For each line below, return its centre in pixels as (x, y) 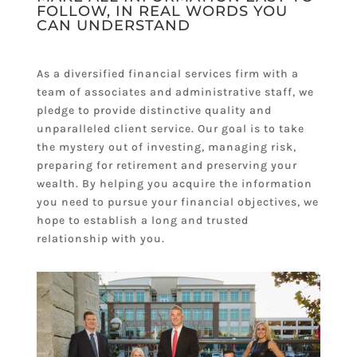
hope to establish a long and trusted (142, 220)
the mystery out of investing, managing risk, (166, 147)
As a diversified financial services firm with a (167, 73)
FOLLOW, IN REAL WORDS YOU (162, 11)
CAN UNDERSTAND (113, 25)
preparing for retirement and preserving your (167, 165)
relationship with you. (100, 238)
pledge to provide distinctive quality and (154, 110)
